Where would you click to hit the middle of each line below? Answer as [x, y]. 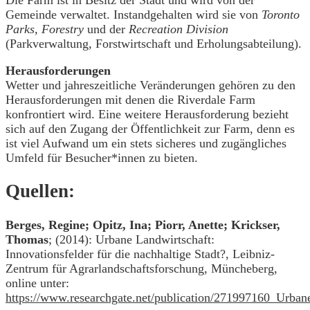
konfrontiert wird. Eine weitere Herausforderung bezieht [147, 114]
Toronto [281, 14]
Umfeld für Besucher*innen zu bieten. [103, 157]
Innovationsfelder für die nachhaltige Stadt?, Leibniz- [140, 254]
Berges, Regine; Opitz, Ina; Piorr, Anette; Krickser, [143, 225]
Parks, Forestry [45, 29]
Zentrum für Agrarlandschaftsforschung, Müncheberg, [142, 268]
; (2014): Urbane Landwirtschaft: [131, 239]
